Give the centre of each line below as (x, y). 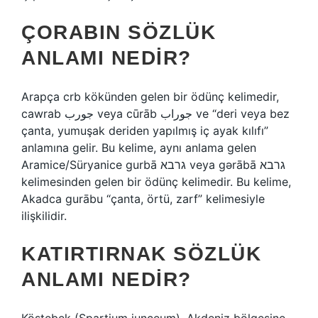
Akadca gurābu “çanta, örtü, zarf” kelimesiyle (143, 199)
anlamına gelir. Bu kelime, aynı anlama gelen (139, 148)
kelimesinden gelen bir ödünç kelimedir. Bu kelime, (156, 182)
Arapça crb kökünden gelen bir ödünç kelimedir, (150, 97)
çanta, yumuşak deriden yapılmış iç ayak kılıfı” (145, 131)
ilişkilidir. (44, 216)
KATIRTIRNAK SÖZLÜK (141, 254)
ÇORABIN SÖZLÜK (119, 32)
